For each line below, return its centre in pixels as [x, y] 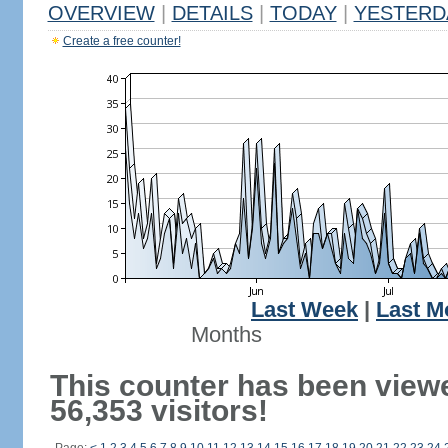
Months [226, 335]
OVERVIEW [101, 13]
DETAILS [212, 13]
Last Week [304, 310]
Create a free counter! [121, 41]
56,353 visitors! [158, 410]
